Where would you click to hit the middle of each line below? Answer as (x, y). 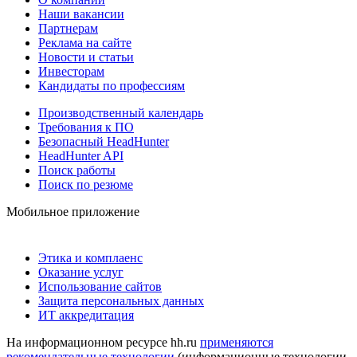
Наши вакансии (81, 14)
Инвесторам (71, 72)
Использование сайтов (100, 287)
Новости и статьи (86, 57)
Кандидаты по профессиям (112, 86)
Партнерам (68, 29)
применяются (237, 343)
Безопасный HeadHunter (104, 142)
